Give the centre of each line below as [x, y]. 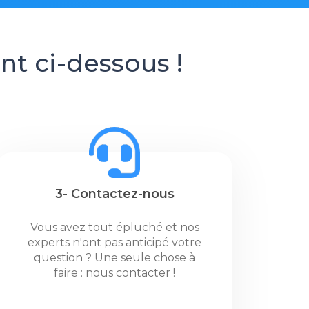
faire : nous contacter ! [114, 273]
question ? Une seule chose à [114, 258]
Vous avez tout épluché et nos [114, 227]
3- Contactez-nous [114, 194]
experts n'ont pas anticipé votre [114, 242]
